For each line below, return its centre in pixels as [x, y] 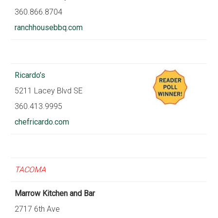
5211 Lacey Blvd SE [49, 91]
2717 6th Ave [37, 209]
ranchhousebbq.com [49, 27]
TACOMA [30, 170]
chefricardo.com [42, 122]
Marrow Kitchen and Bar [55, 193]
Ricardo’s [30, 75]
